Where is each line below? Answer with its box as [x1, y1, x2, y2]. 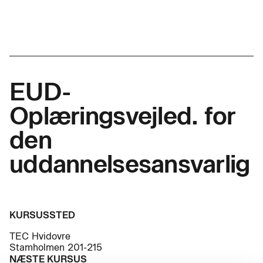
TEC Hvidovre [9, 231, 70, 242]
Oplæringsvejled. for [9, 101, 236, 130]
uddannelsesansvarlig [9, 149, 250, 178]
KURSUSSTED [9, 210, 75, 221]
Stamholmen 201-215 [9, 242, 102, 253]
